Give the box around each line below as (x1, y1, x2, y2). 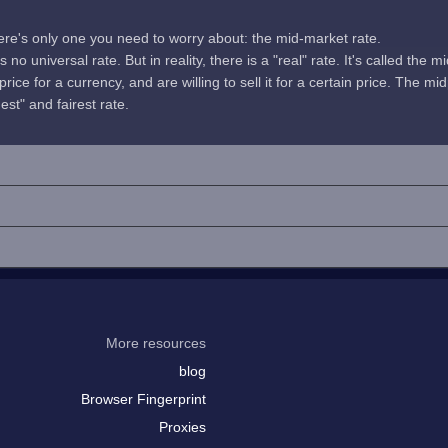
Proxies (158, 419, 206, 435)
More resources (105, 335, 206, 351)
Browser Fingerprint (80, 391, 206, 407)
